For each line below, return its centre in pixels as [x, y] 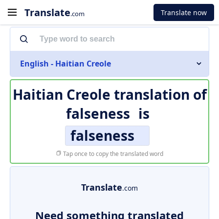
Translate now [184, 12]
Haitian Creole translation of [109, 94]
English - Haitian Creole [66, 64]
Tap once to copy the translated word [112, 154]
